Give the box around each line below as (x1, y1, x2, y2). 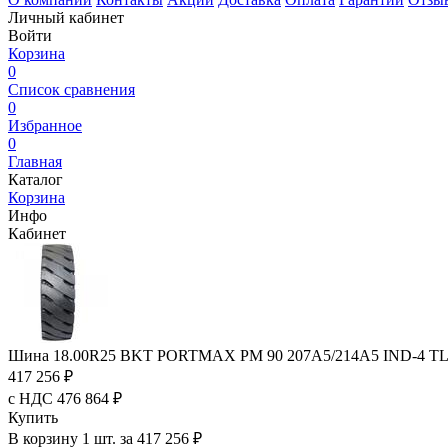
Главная (8, 153, 62, 170)
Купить (8, 409, 58, 426)
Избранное (8, 117, 82, 134)
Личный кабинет (8, 9, 124, 26)
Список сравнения (8, 81, 135, 98)
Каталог (8, 171, 63, 188)
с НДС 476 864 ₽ (8, 390, 122, 407)
